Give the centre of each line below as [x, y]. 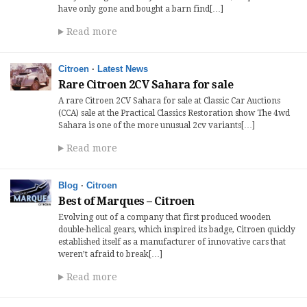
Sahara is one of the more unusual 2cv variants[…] [157, 125]
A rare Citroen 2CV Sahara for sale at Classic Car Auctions [169, 101]
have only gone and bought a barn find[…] [141, 9]
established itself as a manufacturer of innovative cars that [172, 242]
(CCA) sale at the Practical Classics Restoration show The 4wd [174, 113]
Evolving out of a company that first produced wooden [164, 217]
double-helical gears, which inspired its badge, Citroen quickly [177, 230]
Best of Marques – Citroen [126, 201]
